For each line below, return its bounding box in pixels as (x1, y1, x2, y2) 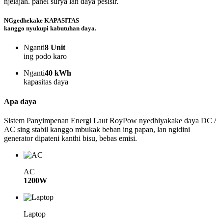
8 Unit (45, 43, 65, 52)
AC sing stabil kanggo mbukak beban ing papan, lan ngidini (4, 125, 190, 134)
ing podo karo (24, 52, 67, 61)
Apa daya (4, 97, 36, 106)
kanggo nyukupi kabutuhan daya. (4, 25, 96, 32)
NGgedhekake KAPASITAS (4, 17, 79, 25)
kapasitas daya (24, 78, 68, 86)
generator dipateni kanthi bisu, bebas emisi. (4, 134, 137, 142)
